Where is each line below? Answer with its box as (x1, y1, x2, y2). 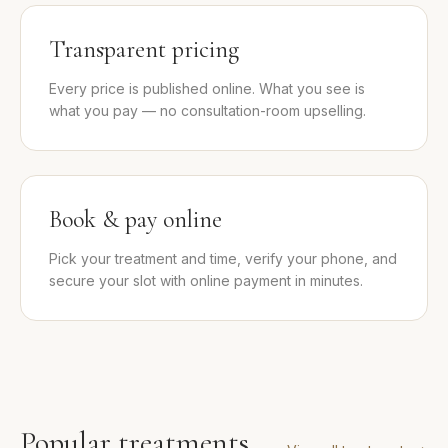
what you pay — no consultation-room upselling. (49, 102, 366, 120)
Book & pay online (49, 205, 222, 235)
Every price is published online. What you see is (49, 80, 365, 98)
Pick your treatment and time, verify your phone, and (49, 250, 397, 268)
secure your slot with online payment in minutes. (49, 272, 363, 290)
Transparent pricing (49, 35, 239, 65)
